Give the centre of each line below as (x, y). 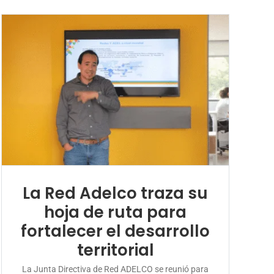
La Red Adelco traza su (116, 193)
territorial (115, 250)
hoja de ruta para (116, 212)
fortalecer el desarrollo (116, 231)
